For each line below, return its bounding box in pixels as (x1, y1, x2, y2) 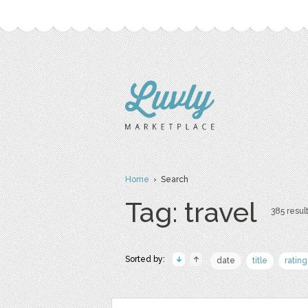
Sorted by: (125, 254, 165, 264)
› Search (149, 175, 188, 184)
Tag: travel (125, 196, 257, 228)
